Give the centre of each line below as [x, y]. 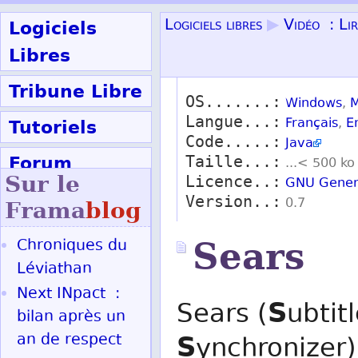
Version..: [233, 202]
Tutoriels [53, 127]
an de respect [69, 341]
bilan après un [71, 318]
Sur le [42, 184]
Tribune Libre [76, 91]
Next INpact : [68, 294]
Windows [314, 104]
